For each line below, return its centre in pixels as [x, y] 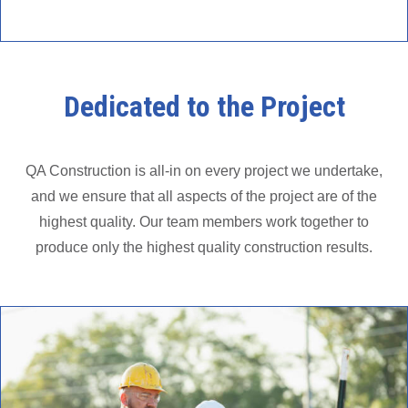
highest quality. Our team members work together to [204, 222]
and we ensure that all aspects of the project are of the [204, 196]
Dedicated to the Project [204, 107]
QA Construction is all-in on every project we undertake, [204, 171]
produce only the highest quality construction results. [204, 247]
